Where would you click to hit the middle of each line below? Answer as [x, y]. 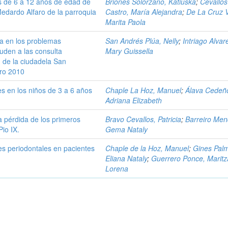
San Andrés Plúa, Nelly [142, 41]
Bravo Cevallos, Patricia [144, 119]
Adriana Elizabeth [134, 100]
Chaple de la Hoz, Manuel [147, 148]
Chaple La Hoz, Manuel [144, 90]
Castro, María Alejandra [144, 12]
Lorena [117, 168]
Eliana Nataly [126, 158]
